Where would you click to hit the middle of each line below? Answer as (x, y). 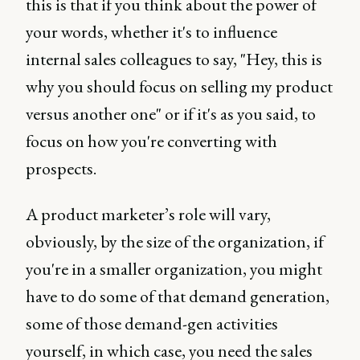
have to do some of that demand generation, (178, 296)
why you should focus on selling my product (179, 86)
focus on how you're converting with (151, 141)
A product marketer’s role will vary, (148, 214)
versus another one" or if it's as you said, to (171, 114)
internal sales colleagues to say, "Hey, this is (174, 59)
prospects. (61, 168)
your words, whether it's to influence (151, 32)
